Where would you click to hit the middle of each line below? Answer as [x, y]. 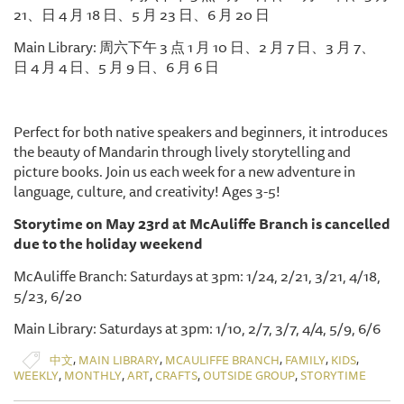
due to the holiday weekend [108, 244]
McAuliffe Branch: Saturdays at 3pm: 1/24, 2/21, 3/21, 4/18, [197, 276]
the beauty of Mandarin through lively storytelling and [182, 152]
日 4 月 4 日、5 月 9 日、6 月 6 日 [116, 67]
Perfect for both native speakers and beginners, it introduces [201, 132]
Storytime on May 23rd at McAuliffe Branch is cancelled [202, 224]
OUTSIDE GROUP [249, 376]
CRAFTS [176, 376]
